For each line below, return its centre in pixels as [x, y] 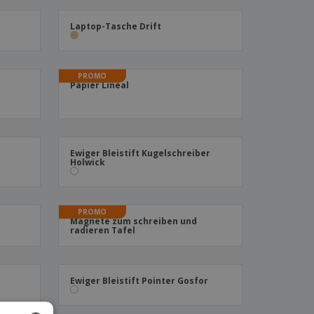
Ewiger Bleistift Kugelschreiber [140, 153]
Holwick [87, 162]
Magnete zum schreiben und [133, 221]
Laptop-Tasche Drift [115, 26]
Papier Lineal [99, 85]
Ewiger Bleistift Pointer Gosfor [139, 281]
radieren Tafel [102, 230]
